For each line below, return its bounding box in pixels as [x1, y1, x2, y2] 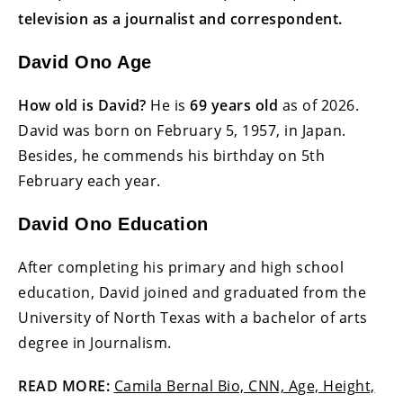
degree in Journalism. [18, 332, 172, 353]
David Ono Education [18, 213, 209, 234]
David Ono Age [18, 51, 152, 72]
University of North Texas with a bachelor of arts [18, 307, 368, 327]
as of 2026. [278, 94, 359, 115]
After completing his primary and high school [18, 256, 344, 277]
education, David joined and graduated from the [18, 282, 366, 302]
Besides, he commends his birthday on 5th [18, 145, 325, 166]
